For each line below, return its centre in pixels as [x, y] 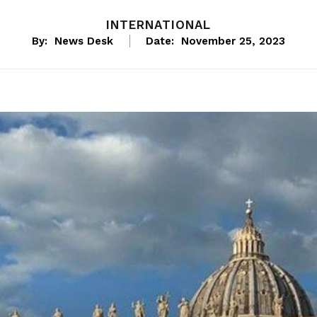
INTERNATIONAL [158, 25]
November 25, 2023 [233, 41]
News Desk [84, 41]
